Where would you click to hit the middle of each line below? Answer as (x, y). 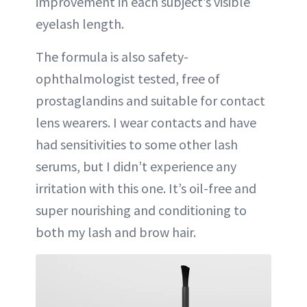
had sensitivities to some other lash (137, 144)
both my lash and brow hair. (116, 232)
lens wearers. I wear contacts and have (146, 122)
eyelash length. (80, 23)
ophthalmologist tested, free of (128, 78)
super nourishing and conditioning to (141, 210)
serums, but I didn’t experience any (136, 166)
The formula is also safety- (112, 56)
